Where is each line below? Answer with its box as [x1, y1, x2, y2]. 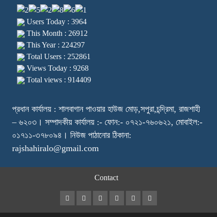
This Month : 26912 [25, 29, 88, 37]
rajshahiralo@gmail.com [12, 143, 99, 153]
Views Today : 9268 [25, 63, 89, 72]
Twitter [81, 192, 107, 202]
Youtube [114, 192, 143, 202]
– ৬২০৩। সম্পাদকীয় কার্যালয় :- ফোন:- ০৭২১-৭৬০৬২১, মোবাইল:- [12, 117, 202, 127]
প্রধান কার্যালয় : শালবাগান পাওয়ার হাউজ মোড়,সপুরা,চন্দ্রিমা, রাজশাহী [12, 104, 200, 114]
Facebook [65, 192, 99, 202]
